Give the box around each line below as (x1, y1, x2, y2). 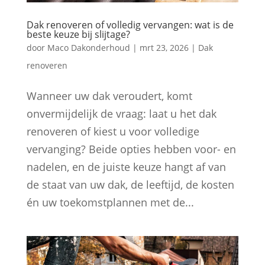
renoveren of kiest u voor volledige (26, 124, 199, 139)
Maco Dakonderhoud (47, 42, 130, 54)
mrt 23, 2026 (139, 42, 189, 54)
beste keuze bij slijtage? (26, 28, 130, 41)
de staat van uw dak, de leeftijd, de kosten (26, 177, 234, 192)
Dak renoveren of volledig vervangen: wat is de (26, 18, 234, 32)
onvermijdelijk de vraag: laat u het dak (26, 106, 216, 121)
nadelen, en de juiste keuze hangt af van (26, 160, 226, 174)
